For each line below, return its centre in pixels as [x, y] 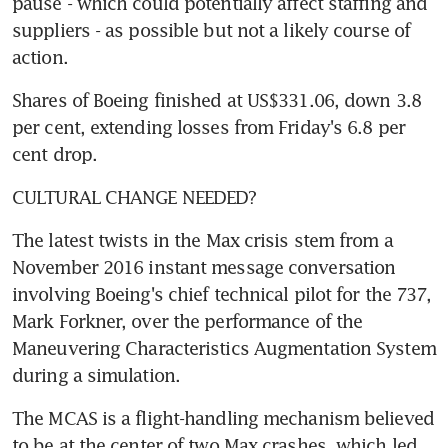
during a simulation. [96, 374]
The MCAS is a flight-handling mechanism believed [223, 417]
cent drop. [54, 153]
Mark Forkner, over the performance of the [187, 320]
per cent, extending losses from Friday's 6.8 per [208, 126]
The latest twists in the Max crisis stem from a [202, 239]
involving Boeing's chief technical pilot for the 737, [222, 293]
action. [40, 56]
